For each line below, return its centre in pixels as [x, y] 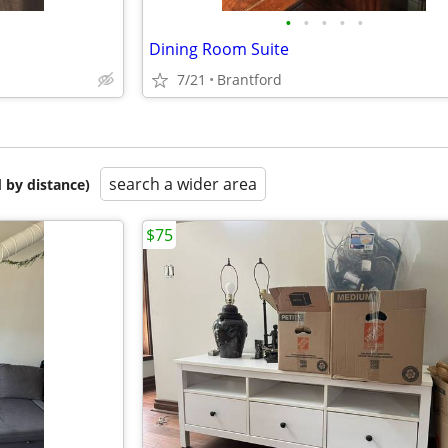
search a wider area [183, 184]
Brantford [249, 79]
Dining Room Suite [219, 49]
